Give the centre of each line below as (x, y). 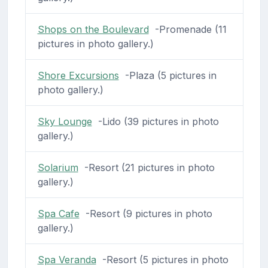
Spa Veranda (67, 259)
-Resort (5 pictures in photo (162, 259)
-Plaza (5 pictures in (167, 75)
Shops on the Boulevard (93, 29)
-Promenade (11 (188, 29)
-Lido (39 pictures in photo (155, 121)
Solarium (58, 167)
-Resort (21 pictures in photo (146, 167)
